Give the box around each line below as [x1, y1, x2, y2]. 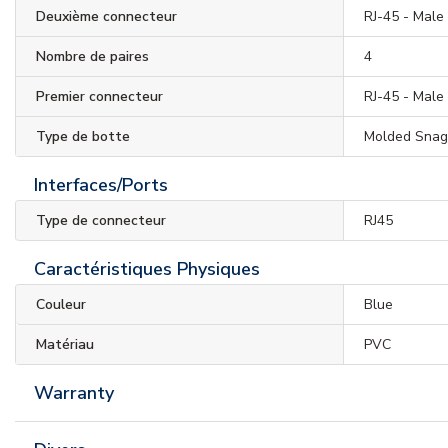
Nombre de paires [36, 46, 149, 66]
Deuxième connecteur [36, 6, 177, 26]
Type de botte [36, 126, 130, 146]
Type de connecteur [36, 210, 166, 230]
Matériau [36, 334, 94, 354]
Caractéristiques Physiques [34, 256, 260, 281]
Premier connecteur [36, 86, 163, 106]
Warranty [34, 380, 114, 405]
